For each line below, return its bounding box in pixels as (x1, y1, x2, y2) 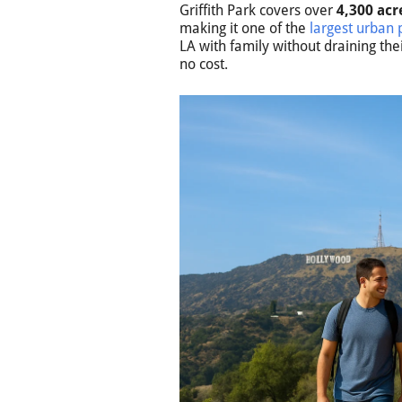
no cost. (179, 56, 228, 73)
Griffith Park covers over (179, 2, 336, 19)
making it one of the (179, 20, 310, 37)
